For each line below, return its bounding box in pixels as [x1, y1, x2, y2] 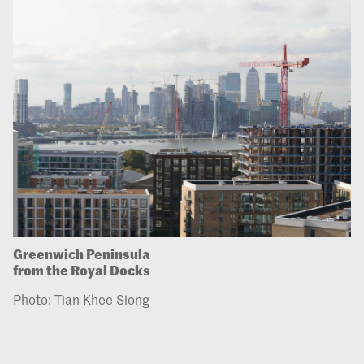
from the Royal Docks [13, 260, 150, 279]
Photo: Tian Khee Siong [13, 290, 149, 309]
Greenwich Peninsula [13, 244, 150, 263]
